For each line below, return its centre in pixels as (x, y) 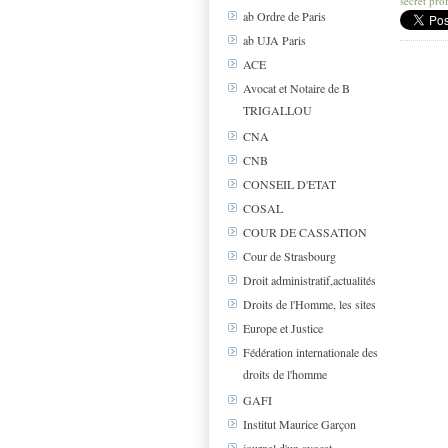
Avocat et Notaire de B (296, 88)
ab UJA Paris (274, 40)
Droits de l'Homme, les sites (309, 304)
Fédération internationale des (310, 352)
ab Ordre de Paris (284, 16)
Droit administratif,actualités (309, 280)
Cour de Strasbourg (289, 256)
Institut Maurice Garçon (299, 424)
